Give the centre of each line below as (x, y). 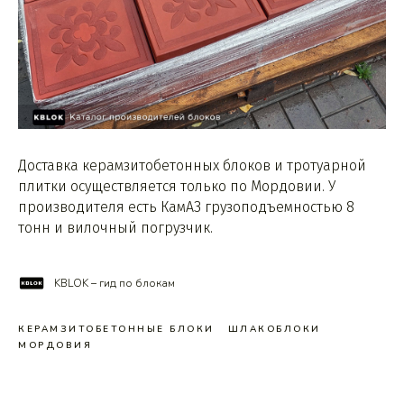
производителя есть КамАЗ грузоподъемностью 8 (186, 207)
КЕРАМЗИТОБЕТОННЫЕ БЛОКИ (116, 329)
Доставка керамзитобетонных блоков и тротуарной (192, 165)
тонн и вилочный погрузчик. (115, 228)
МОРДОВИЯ (55, 345)
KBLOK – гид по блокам (115, 283)
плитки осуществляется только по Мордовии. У (177, 186)
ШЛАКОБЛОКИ (274, 329)
